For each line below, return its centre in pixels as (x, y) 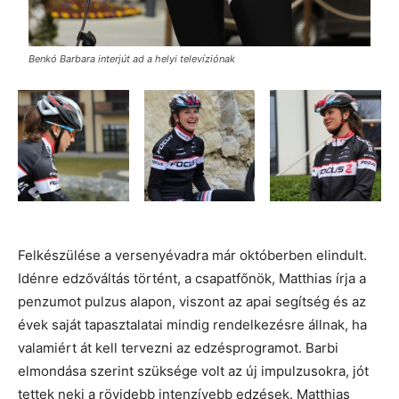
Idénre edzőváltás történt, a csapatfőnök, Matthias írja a (192, 278)
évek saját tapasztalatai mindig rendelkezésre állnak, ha (192, 324)
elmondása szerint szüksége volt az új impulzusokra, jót (193, 370)
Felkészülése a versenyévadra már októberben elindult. (192, 255)
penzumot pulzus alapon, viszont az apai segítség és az (192, 301)
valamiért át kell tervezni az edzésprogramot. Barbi (178, 347)
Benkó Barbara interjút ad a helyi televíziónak (132, 59)
